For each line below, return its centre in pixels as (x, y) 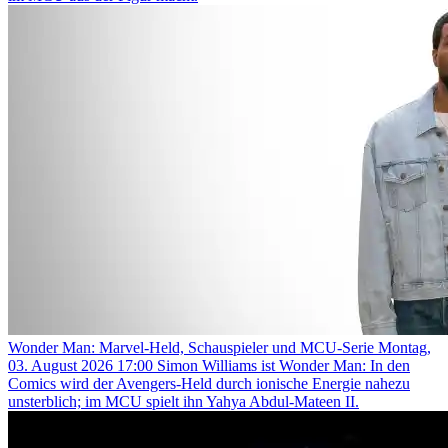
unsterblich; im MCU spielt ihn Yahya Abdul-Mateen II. (183, 401)
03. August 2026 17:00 (80, 365)
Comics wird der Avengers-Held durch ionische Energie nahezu (209, 383)
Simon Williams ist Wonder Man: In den (283, 365)
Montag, (404, 347)
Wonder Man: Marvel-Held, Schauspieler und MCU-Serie (193, 347)
